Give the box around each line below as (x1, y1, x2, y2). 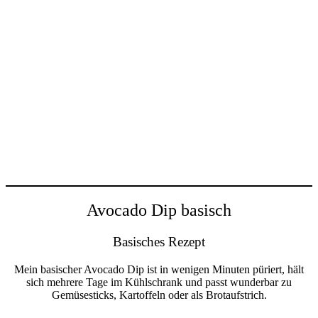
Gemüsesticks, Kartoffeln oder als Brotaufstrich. (51, 288, 267, 301)
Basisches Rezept (113, 234, 205, 250)
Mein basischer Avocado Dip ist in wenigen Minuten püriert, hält (14, 263, 304, 275)
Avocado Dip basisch (87, 201, 231, 220)
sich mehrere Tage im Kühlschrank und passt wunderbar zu (26, 275, 292, 288)
